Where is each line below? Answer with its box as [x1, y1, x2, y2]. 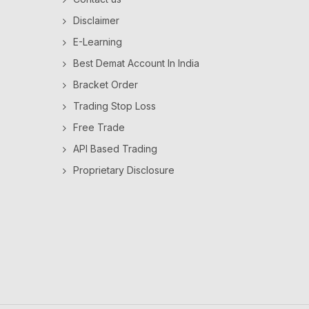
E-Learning [73, 36, 122, 48]
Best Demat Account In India [73, 57, 199, 69]
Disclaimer [73, 14, 119, 26]
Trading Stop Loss [73, 100, 156, 112]
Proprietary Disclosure [73, 164, 175, 176]
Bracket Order [73, 79, 138, 90]
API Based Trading [73, 143, 157, 154]
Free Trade [73, 121, 125, 133]
